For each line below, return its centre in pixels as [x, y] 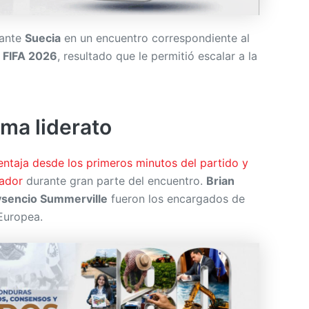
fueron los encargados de [176, 198]
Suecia [43, 38]
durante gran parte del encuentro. [116, 180]
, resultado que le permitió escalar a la [157, 56]
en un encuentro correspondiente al [155, 38]
